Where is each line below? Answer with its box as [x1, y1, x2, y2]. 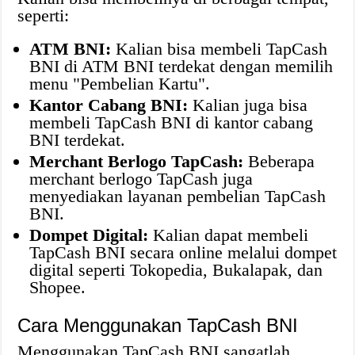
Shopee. [29, 277, 86, 297]
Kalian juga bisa [188, 94, 308, 115]
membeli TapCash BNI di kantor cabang [29, 112, 314, 132]
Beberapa [243, 151, 315, 171]
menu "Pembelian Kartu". [29, 73, 211, 94]
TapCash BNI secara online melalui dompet [29, 242, 338, 262]
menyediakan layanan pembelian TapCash [29, 185, 326, 206]
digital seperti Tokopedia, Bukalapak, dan [29, 259, 323, 280]
